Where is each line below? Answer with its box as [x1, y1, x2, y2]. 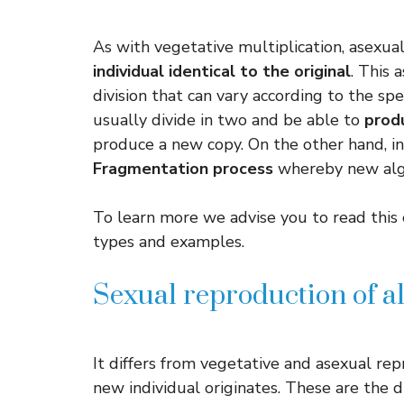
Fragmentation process [93, 158, 273, 179]
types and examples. [93, 231, 244, 252]
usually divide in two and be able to [93, 109, 364, 131]
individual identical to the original [93, 60, 351, 82]
